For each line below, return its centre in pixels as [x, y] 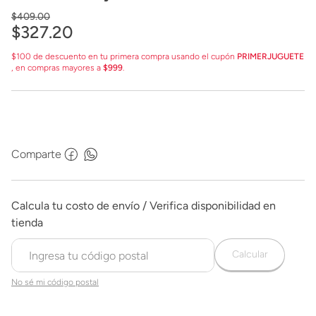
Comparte [36, 154]
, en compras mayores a [57, 68]
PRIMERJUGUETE [271, 56]
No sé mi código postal [55, 282]
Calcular [250, 254]
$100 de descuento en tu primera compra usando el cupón [124, 56]
